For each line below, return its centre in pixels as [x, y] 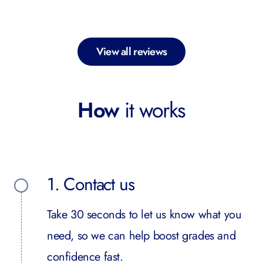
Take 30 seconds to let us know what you [144, 215]
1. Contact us [91, 184]
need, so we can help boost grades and [141, 236]
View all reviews [131, 52]
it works [152, 110]
